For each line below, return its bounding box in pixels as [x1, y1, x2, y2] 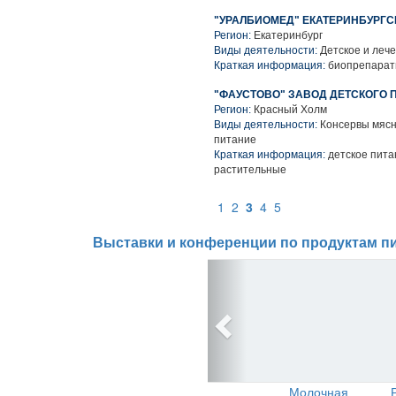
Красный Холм [254, 103, 327, 116]
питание [214, 133, 256, 146]
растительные [214, 164, 286, 176]
